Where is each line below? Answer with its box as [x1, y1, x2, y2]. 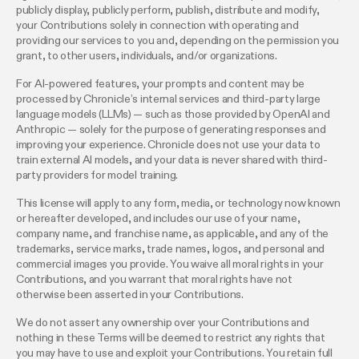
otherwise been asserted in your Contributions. [16, 289, 244, 301]
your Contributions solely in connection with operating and [16, 20, 299, 32]
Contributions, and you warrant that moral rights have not [16, 274, 292, 286]
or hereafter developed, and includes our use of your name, [16, 213, 301, 225]
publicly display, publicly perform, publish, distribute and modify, [16, 5, 320, 17]
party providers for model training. [16, 170, 179, 182]
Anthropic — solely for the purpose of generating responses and [16, 124, 326, 136]
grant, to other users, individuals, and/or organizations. [16, 50, 277, 63]
